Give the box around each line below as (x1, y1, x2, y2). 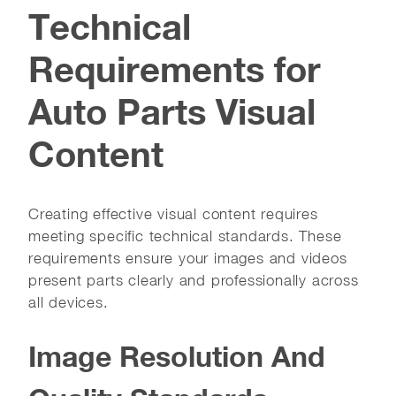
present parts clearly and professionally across (28, 270, 359, 289)
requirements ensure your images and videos (28, 248, 347, 267)
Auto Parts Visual (28, 89, 316, 133)
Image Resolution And (28, 339, 325, 373)
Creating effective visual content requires (28, 204, 318, 223)
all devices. (28, 293, 109, 311)
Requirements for (28, 47, 321, 90)
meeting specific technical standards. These (28, 226, 342, 245)
